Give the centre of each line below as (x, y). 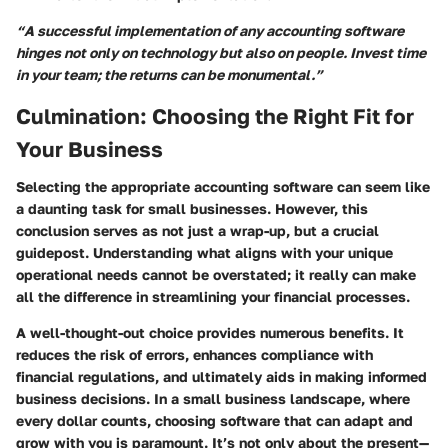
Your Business (89, 148)
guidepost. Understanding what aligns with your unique (204, 253)
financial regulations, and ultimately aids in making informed (221, 377)
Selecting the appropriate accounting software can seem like (223, 187)
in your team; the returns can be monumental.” (169, 74)
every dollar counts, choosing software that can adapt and (214, 421)
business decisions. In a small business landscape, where (213, 399)
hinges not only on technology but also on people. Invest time (221, 52)
